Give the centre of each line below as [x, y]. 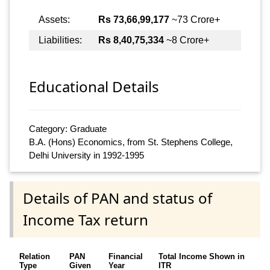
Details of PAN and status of [118, 198]
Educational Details [94, 87]
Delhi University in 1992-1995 [86, 155]
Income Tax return [86, 220]
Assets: [54, 19]
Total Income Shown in [202, 256]
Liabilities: [60, 40]
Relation [35, 256]
